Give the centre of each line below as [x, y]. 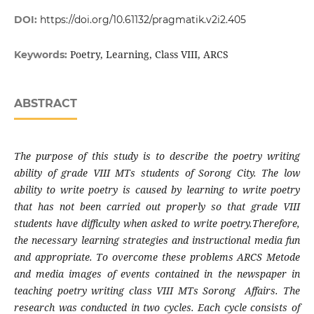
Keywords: [42, 55]
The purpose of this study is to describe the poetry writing [157, 156]
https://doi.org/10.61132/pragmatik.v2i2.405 [143, 20]
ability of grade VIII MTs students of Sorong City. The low [157, 173]
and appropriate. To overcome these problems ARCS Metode [157, 257]
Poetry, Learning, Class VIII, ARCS [149, 55]
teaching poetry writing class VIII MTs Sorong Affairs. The [157, 291]
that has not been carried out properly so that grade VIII [157, 207]
